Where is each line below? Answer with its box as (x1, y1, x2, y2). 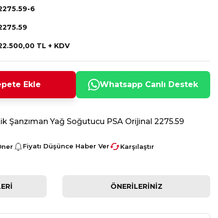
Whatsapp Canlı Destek (100, 80, 198, 89)
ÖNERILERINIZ (110, 182, 163, 191)
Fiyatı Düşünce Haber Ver (23, 142, 109, 150)
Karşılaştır (120, 142, 154, 150)
